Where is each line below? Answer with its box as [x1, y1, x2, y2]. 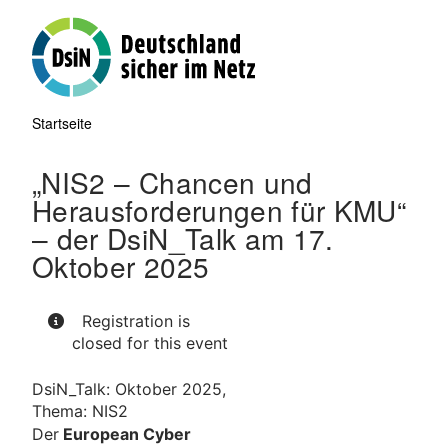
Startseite [32, 112, 92, 133]
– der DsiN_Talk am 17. [32, 217, 334, 258]
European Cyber [59, 423, 191, 444]
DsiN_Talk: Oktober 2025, [32, 378, 226, 399]
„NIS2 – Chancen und [32, 161, 313, 202]
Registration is [72, 310, 190, 331]
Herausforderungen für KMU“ [32, 189, 407, 230]
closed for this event [72, 332, 228, 353]
